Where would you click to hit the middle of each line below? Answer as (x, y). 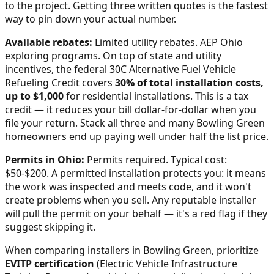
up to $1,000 (34, 96)
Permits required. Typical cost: (157, 159)
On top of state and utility (161, 55)
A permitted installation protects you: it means (157, 173)
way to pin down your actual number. (91, 19)
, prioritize (235, 250)
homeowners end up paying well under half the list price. (137, 136)
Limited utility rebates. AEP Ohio (169, 42)
